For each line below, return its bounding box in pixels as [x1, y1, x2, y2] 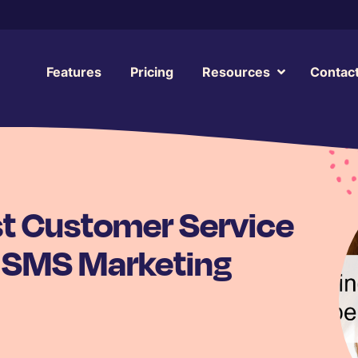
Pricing [129, 64, 173, 80]
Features [46, 64, 101, 80]
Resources [201, 64, 270, 80]
